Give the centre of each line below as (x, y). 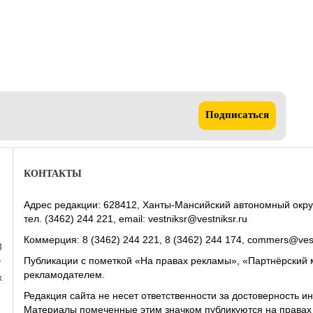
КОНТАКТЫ (53, 175)
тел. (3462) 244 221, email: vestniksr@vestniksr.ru (136, 219)
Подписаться (237, 116)
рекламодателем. (64, 275)
